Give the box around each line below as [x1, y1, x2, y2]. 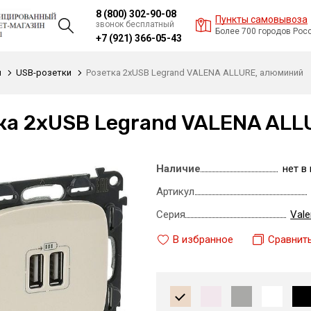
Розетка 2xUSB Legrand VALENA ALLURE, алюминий [86, 67, 303, 78]
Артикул [155, 185, 194, 198]
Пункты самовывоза [215, 14, 308, 25]
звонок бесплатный [96, 19, 174, 29]
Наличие [155, 162, 201, 175]
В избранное [172, 233, 233, 246]
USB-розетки [16, 67, 72, 78]
